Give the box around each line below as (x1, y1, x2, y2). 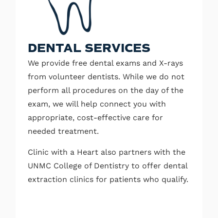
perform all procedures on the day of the (28, 86, 183, 95)
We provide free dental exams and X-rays (28, 58, 183, 68)
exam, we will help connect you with (28, 99, 166, 109)
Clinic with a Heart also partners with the (28, 147, 185, 157)
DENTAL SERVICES (28, 41, 150, 56)
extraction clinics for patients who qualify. (28, 174, 188, 184)
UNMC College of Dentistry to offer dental (28, 161, 187, 170)
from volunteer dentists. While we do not (28, 72, 184, 82)
